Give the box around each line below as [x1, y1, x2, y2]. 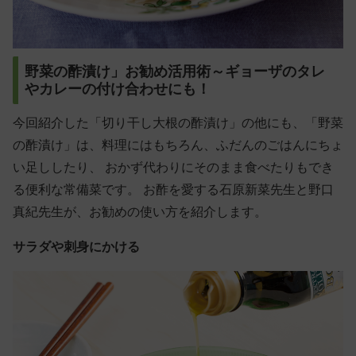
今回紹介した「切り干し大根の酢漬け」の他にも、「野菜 [13, 116, 343, 130]
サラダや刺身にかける [13, 240, 140, 254]
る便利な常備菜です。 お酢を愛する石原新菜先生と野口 [13, 183, 334, 197]
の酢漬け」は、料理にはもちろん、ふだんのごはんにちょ [13, 138, 343, 153]
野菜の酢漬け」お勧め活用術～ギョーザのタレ [25, 64, 325, 80]
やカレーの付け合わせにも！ [25, 81, 211, 98]
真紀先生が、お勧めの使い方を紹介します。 [13, 205, 267, 219]
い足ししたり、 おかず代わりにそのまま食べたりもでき [13, 161, 334, 175]
